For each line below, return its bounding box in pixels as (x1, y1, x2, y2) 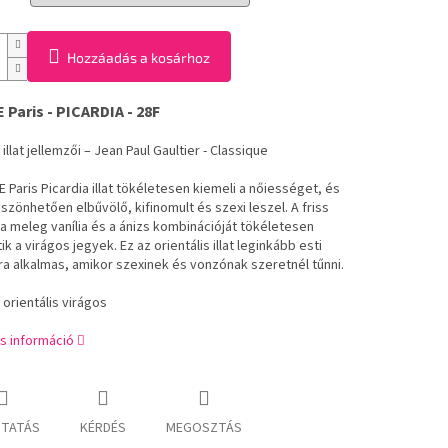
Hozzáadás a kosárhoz (67, 49, 210, 67)
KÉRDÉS (80, 418, 126, 439)
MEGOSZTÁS (166, 418, 242, 439)
